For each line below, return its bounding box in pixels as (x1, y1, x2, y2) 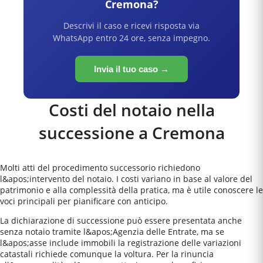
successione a (38, 122, 152, 144)
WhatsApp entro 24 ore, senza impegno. (53, 32, 210, 44)
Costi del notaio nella (48, 99, 215, 122)
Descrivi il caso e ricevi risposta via (63, 20, 200, 32)
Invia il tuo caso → (94, 64, 169, 75)
